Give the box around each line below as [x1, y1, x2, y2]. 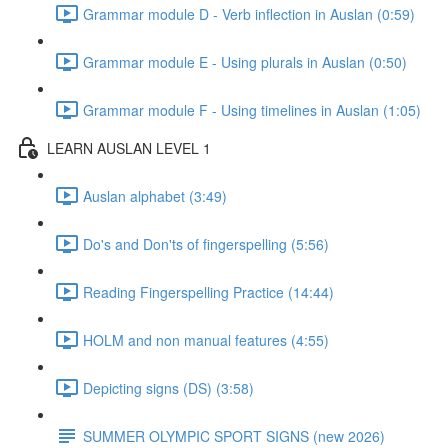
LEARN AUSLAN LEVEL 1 [47, 137, 211, 158]
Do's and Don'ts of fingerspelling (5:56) [83, 233, 329, 254]
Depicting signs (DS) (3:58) [83, 377, 254, 398]
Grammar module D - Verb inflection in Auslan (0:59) [83, 3, 415, 24]
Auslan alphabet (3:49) [83, 185, 227, 206]
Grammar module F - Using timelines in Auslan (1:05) [83, 99, 421, 120]
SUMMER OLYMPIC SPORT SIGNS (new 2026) [83, 425, 385, 446]
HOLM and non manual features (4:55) [83, 329, 329, 350]
